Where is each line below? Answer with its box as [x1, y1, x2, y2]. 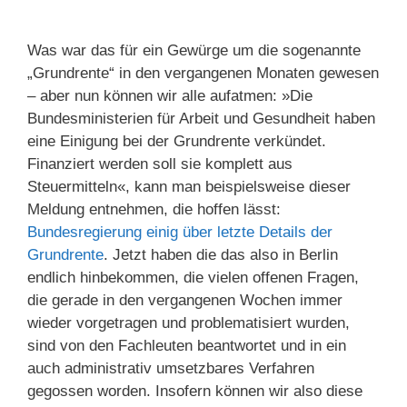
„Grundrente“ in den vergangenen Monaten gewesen [27, 64, 379, 82]
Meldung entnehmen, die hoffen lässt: [27, 200, 281, 218]
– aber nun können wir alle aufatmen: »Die [27, 86, 313, 104]
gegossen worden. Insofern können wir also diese [27, 382, 362, 400]
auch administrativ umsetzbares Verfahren [27, 359, 314, 377]
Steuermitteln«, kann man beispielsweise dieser [27, 177, 351, 195]
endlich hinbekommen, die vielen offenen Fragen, [27, 268, 359, 286]
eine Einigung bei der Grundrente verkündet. [27, 132, 326, 150]
